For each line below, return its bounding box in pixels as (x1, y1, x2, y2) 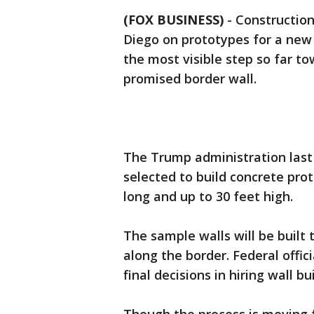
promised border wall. (123, 70, 257, 87)
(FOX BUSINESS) (123, 11, 224, 28)
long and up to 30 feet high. (123, 188, 293, 205)
